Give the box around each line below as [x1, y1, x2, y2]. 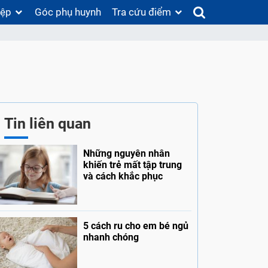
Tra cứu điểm [111, 6, 171, 18]
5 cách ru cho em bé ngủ [83, 220, 188, 232]
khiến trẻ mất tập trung [83, 159, 182, 171]
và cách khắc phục [83, 170, 163, 182]
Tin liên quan [4, 115, 91, 133]
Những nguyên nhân [83, 148, 170, 160]
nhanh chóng [83, 232, 139, 243]
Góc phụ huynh [35, 6, 102, 18]
